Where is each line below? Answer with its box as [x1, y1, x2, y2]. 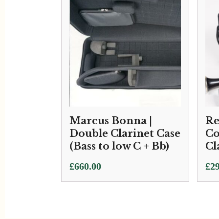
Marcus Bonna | [69, 115, 152, 127]
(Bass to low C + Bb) [69, 140, 169, 153]
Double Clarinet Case [69, 128, 180, 140]
